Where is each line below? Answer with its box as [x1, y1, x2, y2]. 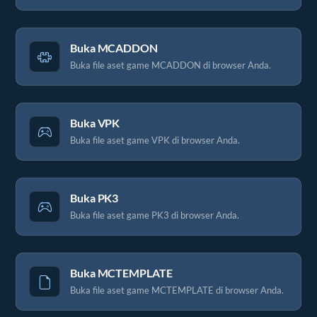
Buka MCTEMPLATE [70, 266, 173, 279]
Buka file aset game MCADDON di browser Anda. [70, 59, 271, 71]
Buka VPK [70, 116, 120, 129]
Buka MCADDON [70, 41, 158, 54]
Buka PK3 [70, 191, 119, 204]
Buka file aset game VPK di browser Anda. [70, 134, 240, 146]
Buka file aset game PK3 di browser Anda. [70, 209, 239, 221]
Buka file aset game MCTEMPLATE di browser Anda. [70, 284, 284, 296]
